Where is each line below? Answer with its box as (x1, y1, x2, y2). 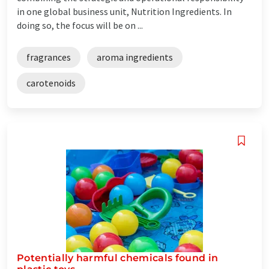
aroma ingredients (97, 50, 173, 63)
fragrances (26, 50, 71, 63)
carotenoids (26, 76, 76, 89)
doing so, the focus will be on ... (17, 19, 143, 31)
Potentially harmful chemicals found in (17, 252, 219, 264)
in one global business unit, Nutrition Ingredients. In (17, 5, 232, 17)
